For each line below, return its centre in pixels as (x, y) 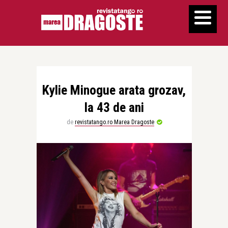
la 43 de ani (114, 107)
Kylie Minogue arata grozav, (114, 90)
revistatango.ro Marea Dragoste (114, 122)
